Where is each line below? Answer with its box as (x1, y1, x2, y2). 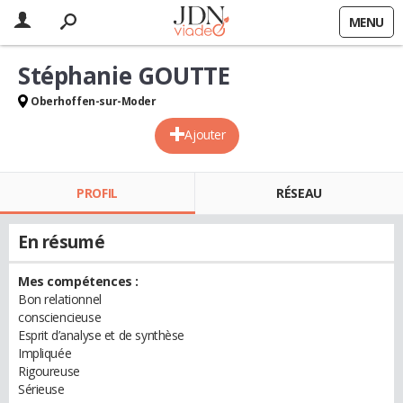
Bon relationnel (18, 291, 102, 308)
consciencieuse (18, 309, 102, 326)
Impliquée (18, 345, 72, 362)
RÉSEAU (276, 184, 322, 201)
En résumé (18, 230, 105, 254)
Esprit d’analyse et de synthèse (18, 327, 184, 344)
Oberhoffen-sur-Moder (31, 94, 157, 109)
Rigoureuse (18, 363, 80, 380)
